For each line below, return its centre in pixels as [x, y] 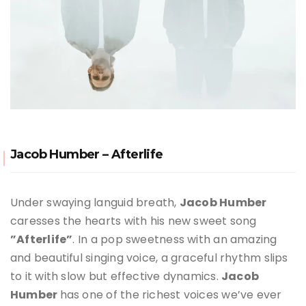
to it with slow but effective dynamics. [116, 276]
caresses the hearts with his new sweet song [134, 221]
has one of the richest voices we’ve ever [171, 294]
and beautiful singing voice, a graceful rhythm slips [149, 258]
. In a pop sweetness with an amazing [175, 239]
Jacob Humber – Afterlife [87, 154]
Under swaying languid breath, [95, 202]
